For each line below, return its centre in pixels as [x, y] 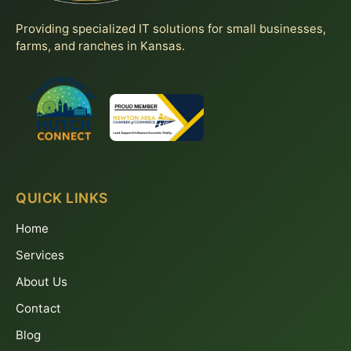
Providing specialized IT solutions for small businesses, [171, 29]
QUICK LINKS [62, 198]
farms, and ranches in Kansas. [100, 46]
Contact [38, 309]
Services [40, 255]
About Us [42, 282]
